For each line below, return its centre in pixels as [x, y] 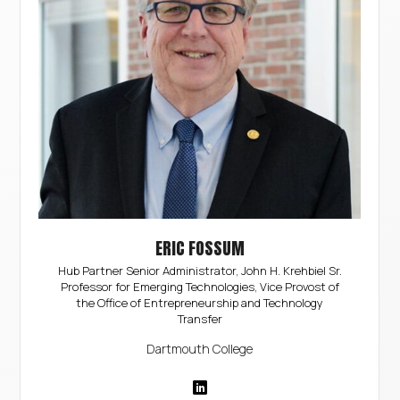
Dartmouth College [200, 348]
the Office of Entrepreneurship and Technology [200, 302]
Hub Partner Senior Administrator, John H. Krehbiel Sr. [200, 270]
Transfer [200, 318]
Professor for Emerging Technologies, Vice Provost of [200, 286]
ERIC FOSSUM [200, 248]
